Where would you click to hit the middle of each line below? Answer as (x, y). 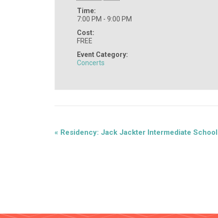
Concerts (91, 63)
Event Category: (102, 54)
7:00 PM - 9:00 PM (104, 19)
